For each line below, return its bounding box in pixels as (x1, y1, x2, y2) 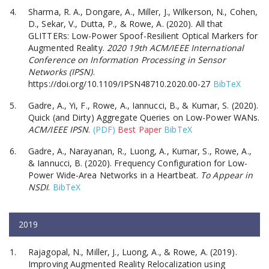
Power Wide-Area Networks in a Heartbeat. (28, 169, 201, 181)
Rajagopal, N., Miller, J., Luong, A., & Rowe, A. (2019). (28, 246, 237, 258)
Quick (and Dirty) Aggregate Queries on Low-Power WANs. (28, 111, 260, 123)
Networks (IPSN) (28, 65, 93, 77)
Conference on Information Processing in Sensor (28, 53, 226, 65)
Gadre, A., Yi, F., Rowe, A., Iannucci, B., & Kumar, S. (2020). (28, 99, 259, 111)
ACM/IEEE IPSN (28, 123, 89, 135)
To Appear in (201, 169, 253, 181)
